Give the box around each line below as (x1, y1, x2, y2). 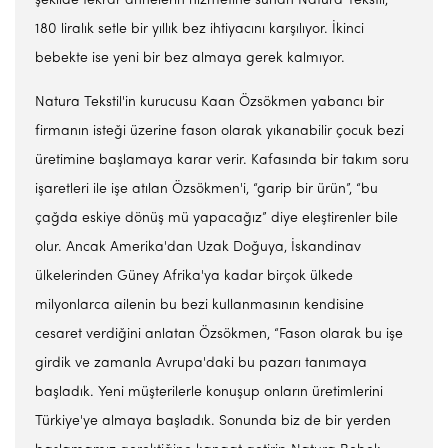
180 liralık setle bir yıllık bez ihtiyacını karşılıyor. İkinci (35, 22, 364, 37)
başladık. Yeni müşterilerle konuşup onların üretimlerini (35, 385, 383, 400)
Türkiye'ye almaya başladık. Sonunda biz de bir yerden (35, 414, 391, 429)
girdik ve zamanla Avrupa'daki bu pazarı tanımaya (35, 356, 367, 371)
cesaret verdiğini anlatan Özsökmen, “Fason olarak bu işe (35, 327, 403, 342)
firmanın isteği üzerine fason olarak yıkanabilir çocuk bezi (35, 124, 404, 139)
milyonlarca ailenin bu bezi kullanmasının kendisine (35, 298, 364, 313)
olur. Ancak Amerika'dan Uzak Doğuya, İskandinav (35, 240, 361, 255)
